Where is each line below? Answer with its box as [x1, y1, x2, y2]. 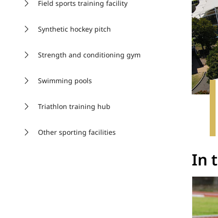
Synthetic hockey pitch [38, 24, 111, 34]
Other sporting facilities [38, 127, 116, 137]
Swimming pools [38, 76, 92, 85]
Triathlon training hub [38, 102, 110, 111]
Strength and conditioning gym [38, 50, 141, 59]
